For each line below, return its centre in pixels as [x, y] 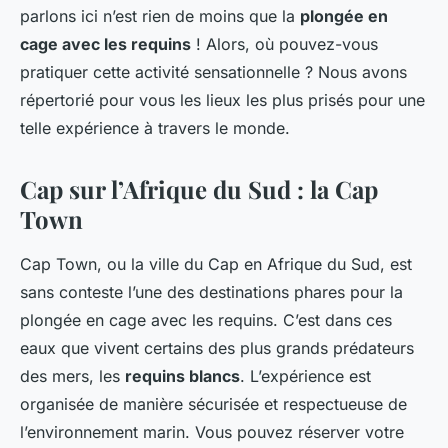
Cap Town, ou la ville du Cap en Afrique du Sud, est [216, 264]
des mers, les [72, 376]
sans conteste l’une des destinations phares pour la [211, 292]
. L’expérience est [305, 376]
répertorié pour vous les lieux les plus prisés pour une [222, 100]
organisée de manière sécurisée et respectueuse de [213, 404]
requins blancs [182, 376]
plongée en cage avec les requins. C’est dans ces [206, 320]
